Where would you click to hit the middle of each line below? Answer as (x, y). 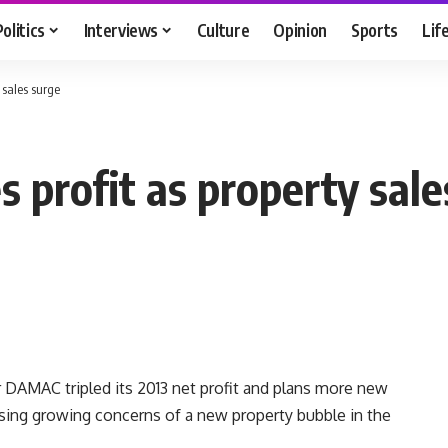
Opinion (300, 29)
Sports (375, 29)
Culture (223, 29)
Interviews (121, 29)
